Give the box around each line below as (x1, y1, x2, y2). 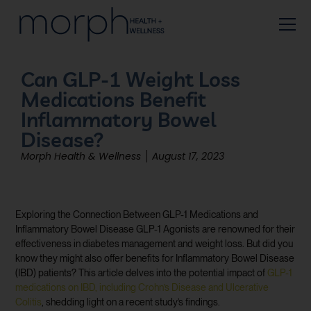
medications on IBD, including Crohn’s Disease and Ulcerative (15, 282, 269, 294)
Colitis (15, 296, 42, 308)
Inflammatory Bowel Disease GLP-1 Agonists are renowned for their (15, 224, 296, 235)
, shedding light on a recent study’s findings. (42, 296, 221, 308)
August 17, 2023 (152, 149, 224, 163)
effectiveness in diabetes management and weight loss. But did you (15, 238, 294, 250)
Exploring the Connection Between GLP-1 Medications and (15, 209, 259, 221)
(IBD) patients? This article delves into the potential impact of (15, 267, 268, 279)
